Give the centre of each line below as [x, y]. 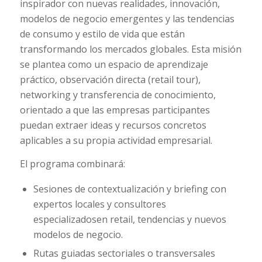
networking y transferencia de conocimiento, [118, 95]
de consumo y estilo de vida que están [102, 34]
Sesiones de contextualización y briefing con [130, 189]
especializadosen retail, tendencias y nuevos [130, 219]
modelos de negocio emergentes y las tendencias [127, 19]
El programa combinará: [72, 163]
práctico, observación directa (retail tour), [110, 80]
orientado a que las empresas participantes [115, 110]
